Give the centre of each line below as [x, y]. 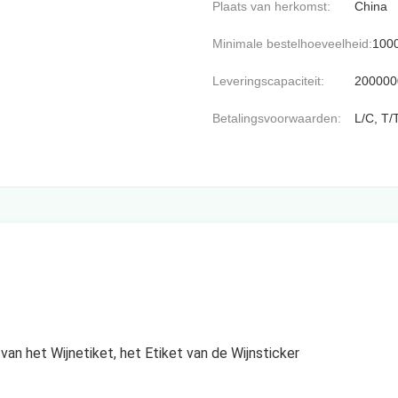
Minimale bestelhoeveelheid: [292, 44]
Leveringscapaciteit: [268, 81]
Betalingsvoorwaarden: [277, 118]
